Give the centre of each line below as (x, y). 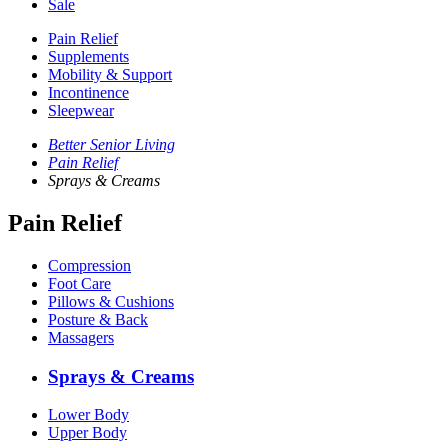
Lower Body (88, 415)
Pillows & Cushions (111, 301)
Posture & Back (98, 319)
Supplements (88, 56)
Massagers (81, 337)
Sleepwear (81, 110)
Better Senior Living (111, 144)
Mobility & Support (110, 74)
